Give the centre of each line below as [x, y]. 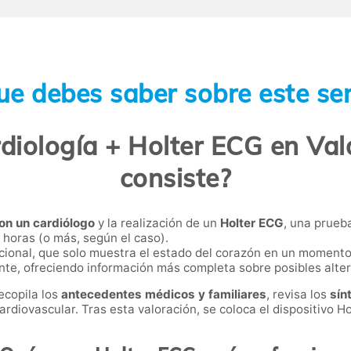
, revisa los [298, 294]
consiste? [175, 178]
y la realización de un [157, 223]
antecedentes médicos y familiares [164, 294]
